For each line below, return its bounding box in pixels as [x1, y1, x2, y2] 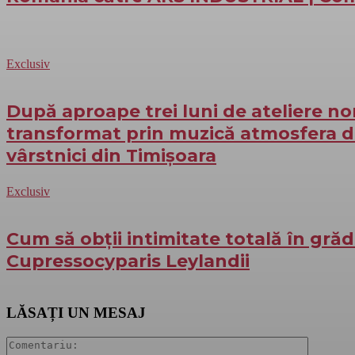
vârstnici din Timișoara [6, 144, 216, 166]
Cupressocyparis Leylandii [6, 250, 250, 272]
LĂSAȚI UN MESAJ [6, 304, 146, 322]
